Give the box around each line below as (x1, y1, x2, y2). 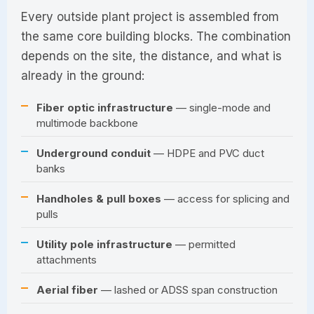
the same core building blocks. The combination (21, 29, 291, 43)
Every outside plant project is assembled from (21, 9, 279, 24)
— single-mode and (173, 100, 271, 114)
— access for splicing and (161, 191, 289, 205)
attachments (36, 252, 97, 266)
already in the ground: (21, 68, 144, 83)
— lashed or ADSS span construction (98, 282, 278, 296)
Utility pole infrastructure (36, 237, 172, 251)
